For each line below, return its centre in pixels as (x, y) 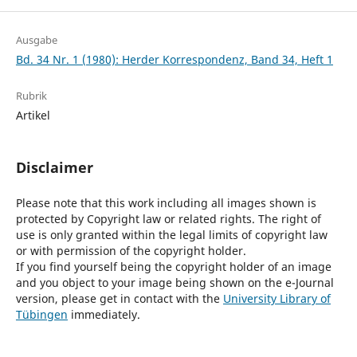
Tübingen (41, 315)
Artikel (33, 116)
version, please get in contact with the (119, 299)
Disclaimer (54, 168)
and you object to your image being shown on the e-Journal (175, 283)
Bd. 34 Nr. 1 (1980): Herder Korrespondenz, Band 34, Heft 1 (174, 59)
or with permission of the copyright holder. (131, 251)
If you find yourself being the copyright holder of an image (173, 267)
